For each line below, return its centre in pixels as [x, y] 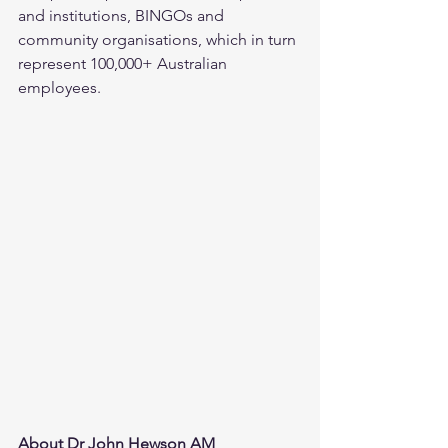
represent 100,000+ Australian [124, 63]
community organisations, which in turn [159, 39]
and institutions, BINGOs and [123, 15]
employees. [59, 87]
